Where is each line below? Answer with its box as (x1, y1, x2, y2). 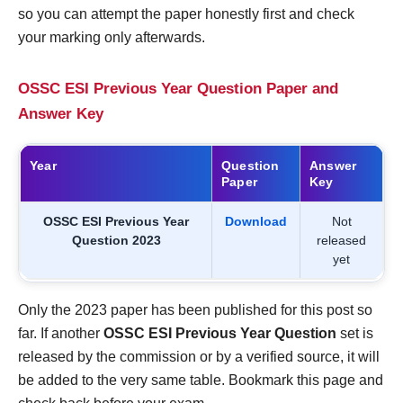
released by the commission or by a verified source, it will (18, 349, 380, 365)
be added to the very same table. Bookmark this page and (18, 372, 383, 389)
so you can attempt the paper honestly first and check (18, 6, 354, 22)
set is (336, 326, 373, 342)
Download (225, 214, 287, 229)
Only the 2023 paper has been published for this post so (18, 302, 372, 318)
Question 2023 (71, 233, 161, 248)
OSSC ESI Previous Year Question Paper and (18, 80, 338, 98)
